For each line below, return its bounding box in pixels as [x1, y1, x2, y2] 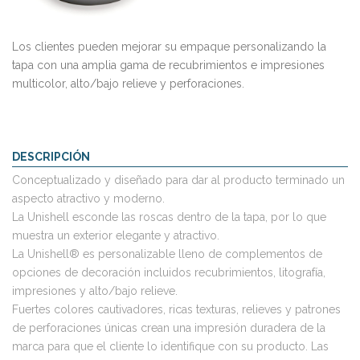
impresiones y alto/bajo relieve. [12, 284, 178, 297]
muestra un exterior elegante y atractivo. [12, 228, 219, 242]
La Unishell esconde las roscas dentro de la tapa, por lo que [12, 210, 326, 223]
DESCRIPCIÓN [12, 149, 90, 163]
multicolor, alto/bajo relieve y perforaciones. [12, 76, 244, 90]
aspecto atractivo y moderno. [12, 191, 165, 205]
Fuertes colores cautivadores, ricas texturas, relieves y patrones [12, 302, 341, 316]
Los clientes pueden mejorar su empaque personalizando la [12, 39, 326, 53]
